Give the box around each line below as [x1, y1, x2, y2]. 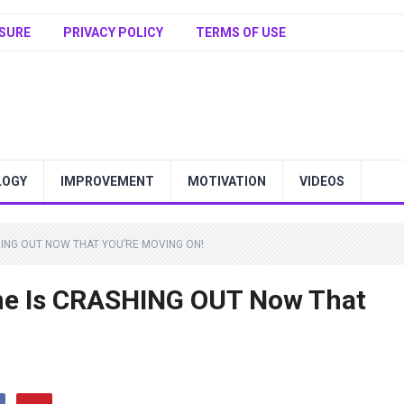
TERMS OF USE [196, 25, 286, 40]
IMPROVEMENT [60, 174, 154, 188]
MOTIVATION [188, 174, 266, 188]
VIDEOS [299, 174, 344, 188]
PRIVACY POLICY [63, 25, 163, 40]
